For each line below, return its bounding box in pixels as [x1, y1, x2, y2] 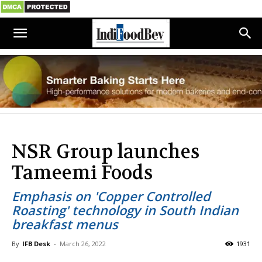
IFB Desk [22, 239, 50, 248]
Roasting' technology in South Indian [12, 201, 239, 219]
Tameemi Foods [12, 161, 153, 185]
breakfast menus [12, 215, 118, 233]
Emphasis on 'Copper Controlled [12, 187, 211, 205]
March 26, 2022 [60, 239, 106, 248]
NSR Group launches [12, 140, 199, 164]
